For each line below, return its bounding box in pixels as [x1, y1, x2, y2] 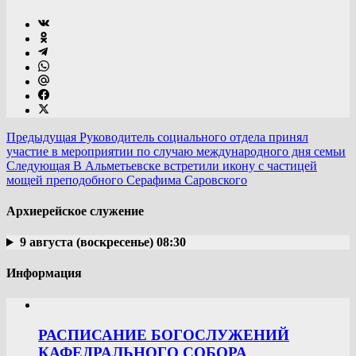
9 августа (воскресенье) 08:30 [19, 235, 186, 250]
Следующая [6, 158, 70, 172]
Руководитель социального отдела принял [76, 130, 308, 144]
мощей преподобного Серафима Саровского [6, 172, 247, 187]
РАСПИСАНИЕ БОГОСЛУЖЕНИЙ [38, 327, 289, 344]
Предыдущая [6, 130, 76, 144]
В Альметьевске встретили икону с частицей [70, 158, 317, 172]
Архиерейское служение [6, 203, 144, 218]
